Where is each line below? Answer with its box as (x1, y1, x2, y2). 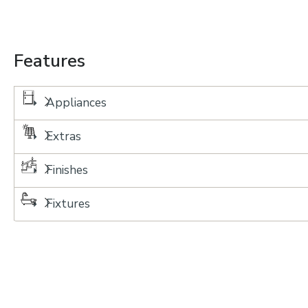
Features (14, 48, 85, 73)
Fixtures (46, 195, 90, 212)
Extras (46, 128, 81, 144)
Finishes (46, 162, 88, 178)
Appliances (46, 94, 107, 111)
